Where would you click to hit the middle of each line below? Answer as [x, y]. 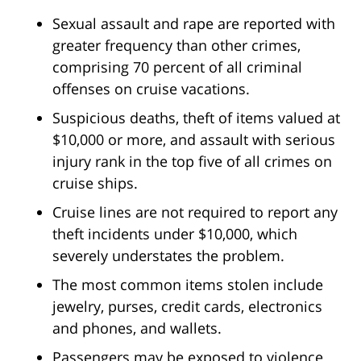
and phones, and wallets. [137, 328]
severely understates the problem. [168, 256]
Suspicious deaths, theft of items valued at [196, 118]
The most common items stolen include [188, 285]
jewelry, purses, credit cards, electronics [187, 307]
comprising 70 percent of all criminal [177, 67]
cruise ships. [95, 183]
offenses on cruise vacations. [151, 89]
